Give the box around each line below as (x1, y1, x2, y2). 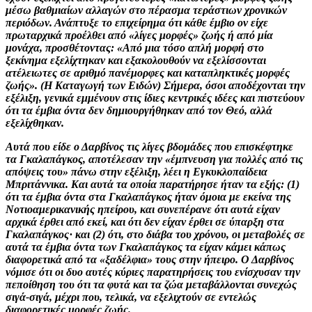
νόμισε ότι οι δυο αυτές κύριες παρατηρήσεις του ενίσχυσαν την (6, 265, 300, 278)
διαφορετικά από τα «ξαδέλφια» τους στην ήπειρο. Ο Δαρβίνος (6, 253, 294, 265)
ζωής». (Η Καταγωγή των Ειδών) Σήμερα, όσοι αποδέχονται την (6, 79, 305, 91)
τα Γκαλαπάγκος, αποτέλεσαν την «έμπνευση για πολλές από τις (6, 153, 303, 165)
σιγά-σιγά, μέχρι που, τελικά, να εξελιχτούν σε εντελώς (6, 290, 256, 303)
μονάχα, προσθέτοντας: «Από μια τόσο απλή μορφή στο (6, 41, 264, 54)
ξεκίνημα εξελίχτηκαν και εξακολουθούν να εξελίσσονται (6, 54, 266, 66)
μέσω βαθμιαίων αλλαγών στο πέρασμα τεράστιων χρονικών (6, 3, 287, 16)
